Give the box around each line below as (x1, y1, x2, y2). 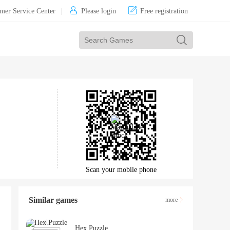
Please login (81, 7, 116, 15)
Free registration (140, 7, 188, 15)
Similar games (29, 195, 78, 204)
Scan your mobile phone (86, 166, 157, 174)
